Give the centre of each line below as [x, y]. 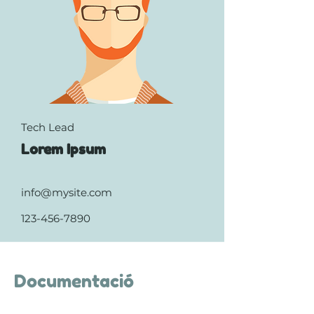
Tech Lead [48, 127]
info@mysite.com [67, 192]
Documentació [74, 281]
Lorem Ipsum [63, 149]
